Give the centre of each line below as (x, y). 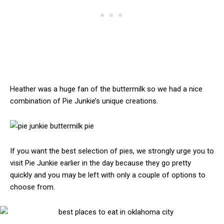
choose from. (32, 187)
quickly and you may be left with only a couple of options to (108, 175)
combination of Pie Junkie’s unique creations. (84, 101)
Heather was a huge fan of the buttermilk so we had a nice (106, 89)
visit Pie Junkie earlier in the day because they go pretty (100, 163)
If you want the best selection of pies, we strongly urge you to (112, 151)
